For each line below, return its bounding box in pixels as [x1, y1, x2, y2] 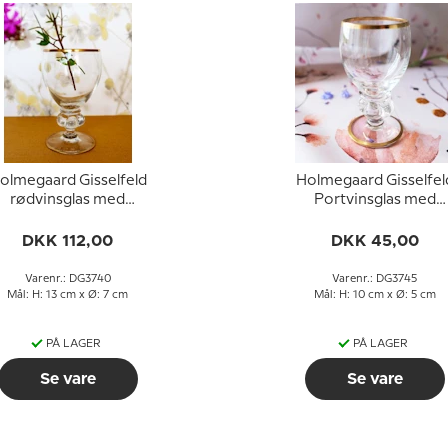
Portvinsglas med [313, 193, 436, 207]
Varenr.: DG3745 [332, 274, 417, 284]
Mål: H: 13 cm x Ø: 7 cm [7, 290, 128, 300]
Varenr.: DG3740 [24, 274, 111, 284]
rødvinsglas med [10, 193, 125, 207]
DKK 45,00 [330, 233, 419, 249]
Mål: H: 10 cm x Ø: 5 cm [313, 290, 436, 300]
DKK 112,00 [22, 233, 113, 249]
